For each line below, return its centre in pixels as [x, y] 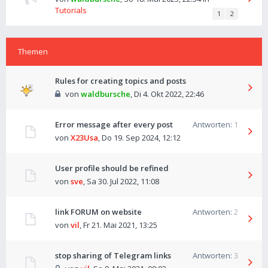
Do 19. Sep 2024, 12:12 [141, 138]
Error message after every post [114, 124]
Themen [33, 51]
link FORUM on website [98, 212]
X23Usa [84, 138]
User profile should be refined [112, 168]
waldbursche [105, 94]
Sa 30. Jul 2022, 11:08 [123, 181]
